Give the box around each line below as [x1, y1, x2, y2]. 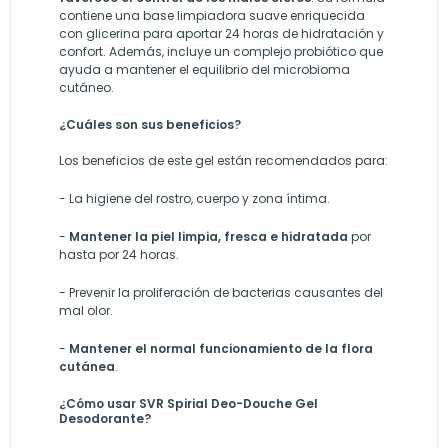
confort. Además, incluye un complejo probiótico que [59, 43, 383, 61]
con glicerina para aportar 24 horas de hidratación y [59, 25, 384, 43]
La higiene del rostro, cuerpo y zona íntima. [69, 190, 330, 208]
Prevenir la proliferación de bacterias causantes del [69, 284, 383, 302]
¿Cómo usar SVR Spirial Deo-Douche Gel [59, 395, 318, 413]
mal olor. [59, 302, 113, 320]
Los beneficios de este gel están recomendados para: [59, 152, 388, 170]
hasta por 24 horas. [59, 246, 179, 264]
